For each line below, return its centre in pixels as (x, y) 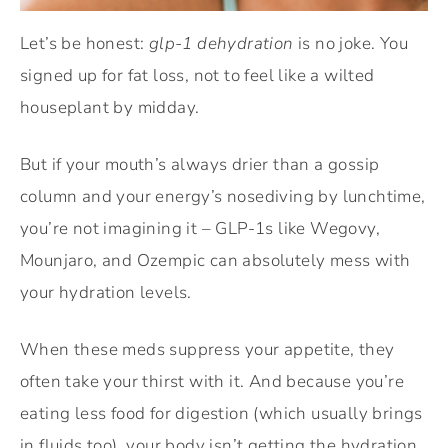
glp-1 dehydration (221, 44)
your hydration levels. (106, 293)
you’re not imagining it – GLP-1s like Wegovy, (200, 229)
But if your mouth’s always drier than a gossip (200, 165)
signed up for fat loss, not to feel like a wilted (197, 76)
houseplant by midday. (110, 108)
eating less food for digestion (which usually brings (221, 414)
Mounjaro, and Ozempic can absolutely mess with (215, 261)
